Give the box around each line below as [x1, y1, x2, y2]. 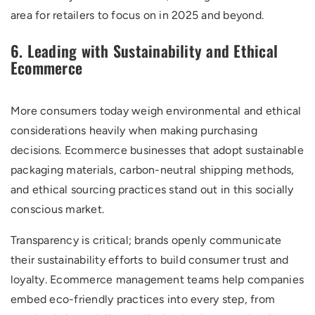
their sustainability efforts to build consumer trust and [11, 253, 289, 266]
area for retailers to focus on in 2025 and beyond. [11, 8, 264, 22]
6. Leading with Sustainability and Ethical [11, 39, 278, 62]
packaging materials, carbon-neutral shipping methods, [11, 163, 295, 176]
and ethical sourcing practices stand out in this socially [11, 183, 294, 196]
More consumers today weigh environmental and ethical [11, 104, 302, 117]
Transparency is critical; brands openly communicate [11, 233, 282, 247]
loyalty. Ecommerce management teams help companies [11, 273, 304, 286]
